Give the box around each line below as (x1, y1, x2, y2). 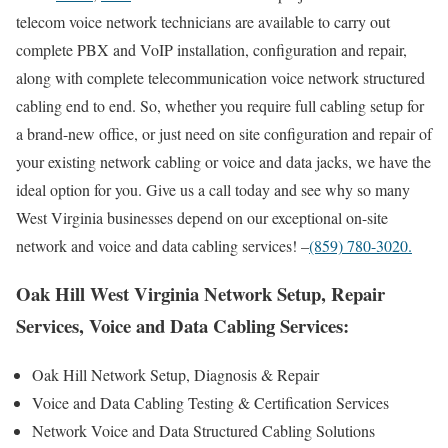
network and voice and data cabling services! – (16, 234, 309, 256)
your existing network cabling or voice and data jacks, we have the (16, 150, 431, 172)
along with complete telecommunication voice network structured (16, 66, 425, 88)
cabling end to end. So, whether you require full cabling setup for (16, 94, 424, 116)
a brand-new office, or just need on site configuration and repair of (16, 122, 432, 144)
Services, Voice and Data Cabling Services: (16, 312, 349, 340)
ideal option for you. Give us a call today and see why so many (16, 178, 410, 200)
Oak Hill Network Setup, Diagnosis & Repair (32, 364, 319, 386)
